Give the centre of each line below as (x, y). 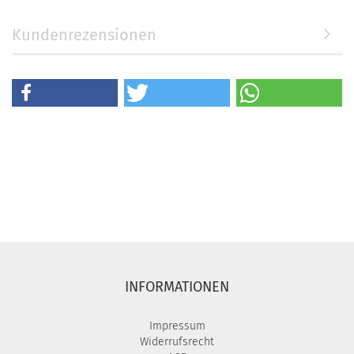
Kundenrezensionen (84, 35)
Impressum (177, 326)
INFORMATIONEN (177, 287)
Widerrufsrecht (177, 342)
